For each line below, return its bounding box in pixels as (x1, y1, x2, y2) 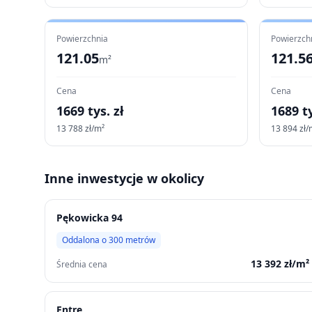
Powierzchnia (56, 33, 108, 45)
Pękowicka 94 (56, 211, 123, 224)
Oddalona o (62, 234, 109, 246)
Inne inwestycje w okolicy (45, 170, 204, 187)
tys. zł (84, 102, 123, 119)
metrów (123, 234, 155, 246)
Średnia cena (56, 258, 107, 270)
